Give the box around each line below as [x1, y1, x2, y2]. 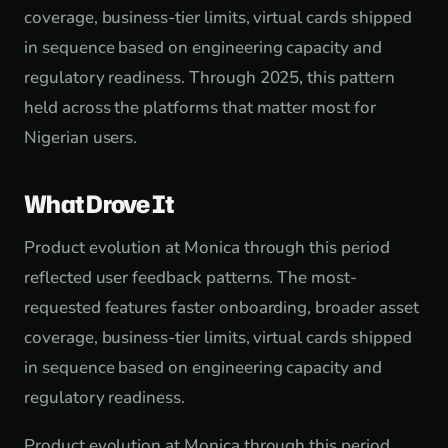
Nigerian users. [24, 126, 138, 149]
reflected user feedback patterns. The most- [24, 266, 357, 289]
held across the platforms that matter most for [24, 96, 376, 119]
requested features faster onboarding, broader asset [24, 296, 419, 319]
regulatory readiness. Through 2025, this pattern [24, 66, 395, 89]
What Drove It [24, 187, 174, 221]
